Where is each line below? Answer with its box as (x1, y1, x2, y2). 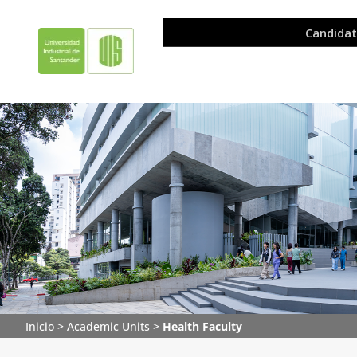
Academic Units (67, 318, 150, 334)
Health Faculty (163, 318, 242, 334)
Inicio (25, 318, 54, 334)
